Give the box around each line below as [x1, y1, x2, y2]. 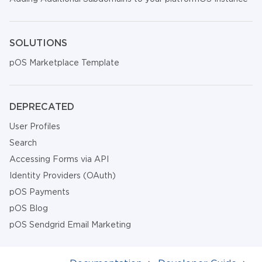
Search [9, 138, 37, 147]
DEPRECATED [9, 101, 74, 112]
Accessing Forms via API [9, 154, 109, 164]
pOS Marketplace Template [9, 58, 119, 67]
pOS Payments [9, 187, 70, 196]
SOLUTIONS [9, 37, 67, 48]
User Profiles [9, 122, 60, 131]
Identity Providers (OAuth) [9, 171, 116, 180]
